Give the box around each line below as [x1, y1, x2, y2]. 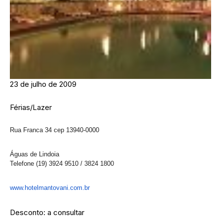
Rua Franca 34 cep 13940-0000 [10, 126, 99, 134]
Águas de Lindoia [10, 150, 59, 158]
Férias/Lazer [10, 103, 52, 112]
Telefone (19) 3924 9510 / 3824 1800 [10, 160, 114, 167]
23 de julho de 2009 [10, 79, 76, 89]
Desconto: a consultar [10, 208, 84, 217]
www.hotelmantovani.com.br [10, 184, 90, 191]
